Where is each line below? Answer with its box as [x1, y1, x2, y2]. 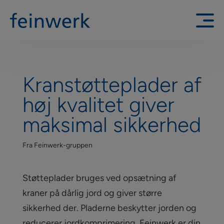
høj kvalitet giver [22, 92, 174, 117]
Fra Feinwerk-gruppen [22, 141, 92, 149]
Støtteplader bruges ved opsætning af [22, 172, 176, 183]
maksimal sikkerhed [22, 112, 201, 137]
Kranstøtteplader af [22, 72, 201, 97]
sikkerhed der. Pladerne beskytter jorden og [22, 202, 196, 213]
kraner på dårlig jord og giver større [22, 187, 162, 198]
